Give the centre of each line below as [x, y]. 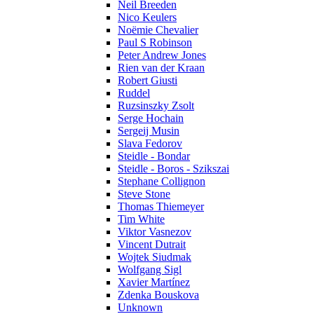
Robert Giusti [148, 80]
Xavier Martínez [154, 282]
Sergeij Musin [149, 130]
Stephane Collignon [162, 181]
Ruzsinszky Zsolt [156, 105]
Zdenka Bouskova [158, 294]
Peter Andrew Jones [162, 55]
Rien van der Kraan [161, 67]
